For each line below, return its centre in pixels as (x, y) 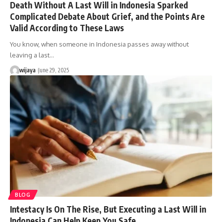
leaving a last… (32, 55)
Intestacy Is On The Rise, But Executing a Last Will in (108, 209)
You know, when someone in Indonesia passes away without (99, 44)
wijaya (27, 70)
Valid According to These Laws (67, 28)
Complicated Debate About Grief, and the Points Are (107, 16)
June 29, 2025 (53, 70)
